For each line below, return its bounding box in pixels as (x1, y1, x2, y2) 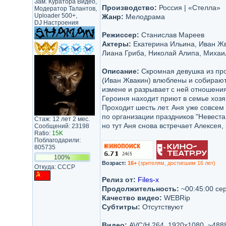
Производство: (101, 4, 157, 12)
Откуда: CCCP (34, 163, 75, 171)
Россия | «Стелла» (156, 4, 220, 12)
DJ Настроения (34, 19, 79, 26)
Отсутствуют (140, 203, 183, 211)
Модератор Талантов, (34, 5, 97, 12)
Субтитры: (101, 203, 140, 211)
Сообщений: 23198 (34, 123, 89, 130)
